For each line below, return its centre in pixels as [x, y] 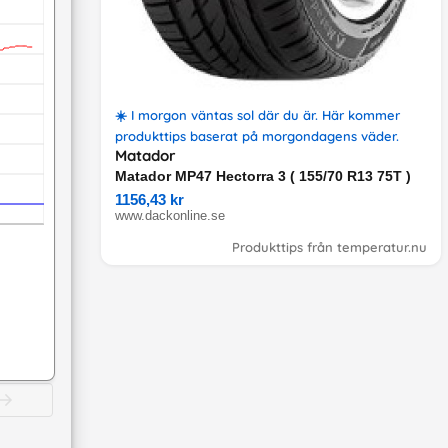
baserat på [224, 136]
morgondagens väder [329, 136]
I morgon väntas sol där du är [223, 115]
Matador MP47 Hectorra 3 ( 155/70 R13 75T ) [263, 176]
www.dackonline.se [170, 215]
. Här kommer [357, 115]
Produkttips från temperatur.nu [329, 247]
